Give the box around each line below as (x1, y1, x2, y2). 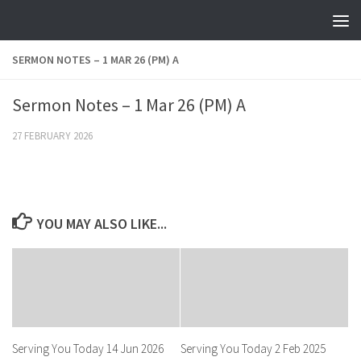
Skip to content (22, 15, 111, 31)
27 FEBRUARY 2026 (12, 129, 93, 143)
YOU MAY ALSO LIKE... (36, 214, 167, 233)
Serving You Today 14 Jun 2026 (12, 341, 164, 356)
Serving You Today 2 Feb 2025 (180, 341, 326, 356)
